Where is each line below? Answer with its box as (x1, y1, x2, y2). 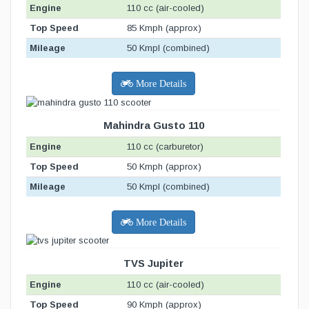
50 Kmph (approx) (127, 161, 201, 172)
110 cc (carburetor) (127, 141, 203, 152)
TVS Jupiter (123, 257, 183, 270)
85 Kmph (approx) (127, 22, 201, 33)
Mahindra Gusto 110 (103, 119, 204, 131)
